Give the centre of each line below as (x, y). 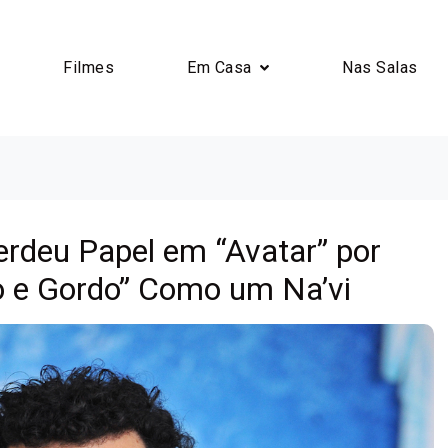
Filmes (88, 67)
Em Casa (219, 67)
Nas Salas (380, 67)
